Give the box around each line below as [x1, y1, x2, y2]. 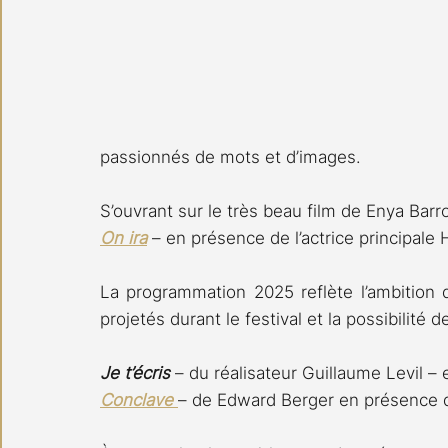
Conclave [100, 390, 178, 411]
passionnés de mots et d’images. [100, 147, 361, 168]
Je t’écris [100, 363, 175, 384]
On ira [100, 228, 147, 249]
